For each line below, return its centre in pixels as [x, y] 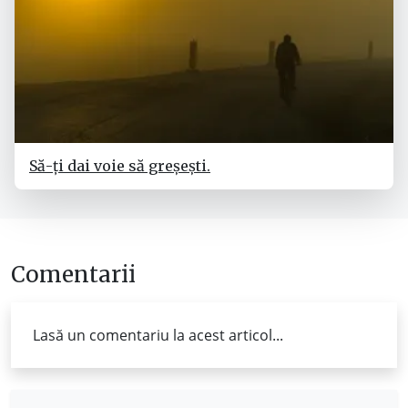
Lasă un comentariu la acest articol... [158, 335]
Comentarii [73, 275]
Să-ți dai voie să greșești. [120, 166]
